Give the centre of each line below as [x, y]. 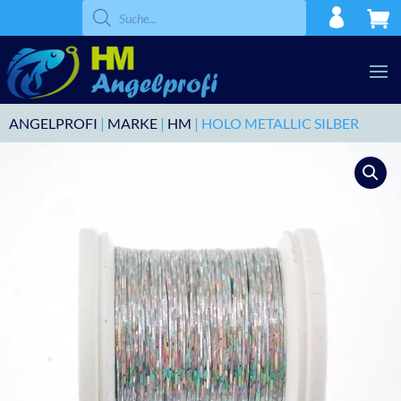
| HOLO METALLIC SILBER [275, 124]
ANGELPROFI [53, 124]
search [100, 17]
